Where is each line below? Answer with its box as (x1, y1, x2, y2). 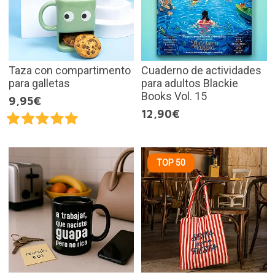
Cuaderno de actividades (141, 63, 261, 77)
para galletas (8, 76, 70, 90)
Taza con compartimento (8, 63, 131, 77)
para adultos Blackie (141, 76, 238, 90)
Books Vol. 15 (141, 89, 207, 103)
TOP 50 (157, 157, 185, 168)
